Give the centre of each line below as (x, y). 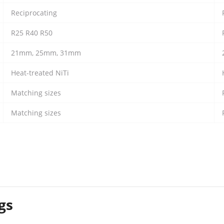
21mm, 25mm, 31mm (46, 53)
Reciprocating (34, 13)
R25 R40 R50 (32, 33)
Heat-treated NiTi (40, 73)
